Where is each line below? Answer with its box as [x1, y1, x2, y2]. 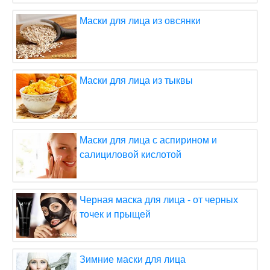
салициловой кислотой [80, 149, 181, 160]
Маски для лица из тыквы [80, 75, 193, 86]
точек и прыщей [80, 209, 151, 219]
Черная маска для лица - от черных [80, 194, 238, 205]
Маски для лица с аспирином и [80, 134, 217, 145]
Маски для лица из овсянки [80, 15, 201, 26]
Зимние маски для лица [80, 254, 186, 265]
